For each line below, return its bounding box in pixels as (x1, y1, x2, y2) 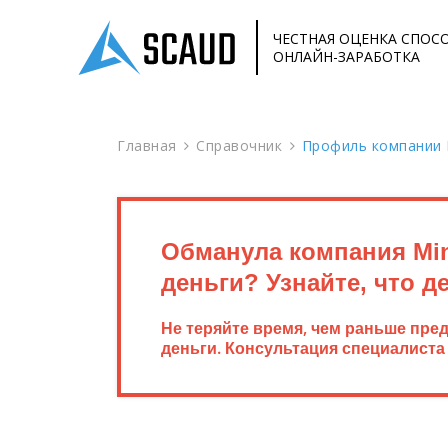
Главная (117, 136, 177, 155)
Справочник (196, 136, 282, 155)
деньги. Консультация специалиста (161, 337, 445, 359)
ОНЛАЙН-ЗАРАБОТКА (273, 46, 420, 66)
